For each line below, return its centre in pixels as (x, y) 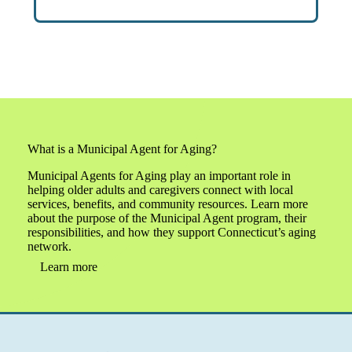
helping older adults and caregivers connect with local (160, 190)
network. (49, 246)
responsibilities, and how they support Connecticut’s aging (171, 232)
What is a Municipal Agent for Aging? (122, 149)
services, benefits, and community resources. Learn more (167, 204)
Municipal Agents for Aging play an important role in (159, 176)
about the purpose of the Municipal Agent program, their (167, 218)
